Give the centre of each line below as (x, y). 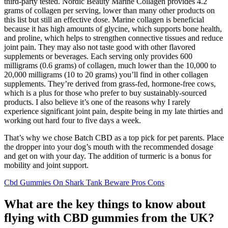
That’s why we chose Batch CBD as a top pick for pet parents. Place (114, 137)
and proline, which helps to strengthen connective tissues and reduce (113, 38)
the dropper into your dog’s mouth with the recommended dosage (109, 147)
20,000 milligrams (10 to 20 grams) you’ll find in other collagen (106, 74)
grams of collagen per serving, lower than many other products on (109, 10)
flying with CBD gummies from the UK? (109, 218)
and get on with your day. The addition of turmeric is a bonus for (108, 156)
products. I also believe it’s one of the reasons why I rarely (97, 102)
